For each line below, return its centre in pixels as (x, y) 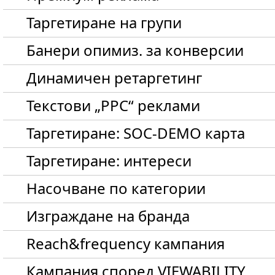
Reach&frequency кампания (126, 243)
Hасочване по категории (116, 188)
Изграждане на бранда (108, 216)
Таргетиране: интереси (109, 161)
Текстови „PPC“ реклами (113, 105)
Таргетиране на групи (104, 22)
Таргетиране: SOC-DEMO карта (136, 133)
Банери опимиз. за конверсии (135, 50)
